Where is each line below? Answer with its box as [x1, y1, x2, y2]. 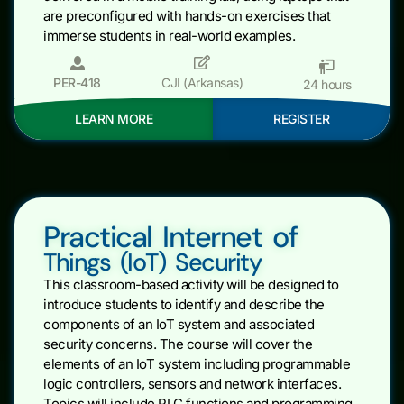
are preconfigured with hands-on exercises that [43, 7, 330, 25]
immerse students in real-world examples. [43, 27, 295, 45]
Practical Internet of [43, 217, 298, 256]
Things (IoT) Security [43, 245, 262, 278]
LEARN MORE [75, 110, 152, 126]
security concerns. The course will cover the [43, 335, 312, 353]
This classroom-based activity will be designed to [43, 275, 339, 293]
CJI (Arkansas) [161, 75, 243, 91]
